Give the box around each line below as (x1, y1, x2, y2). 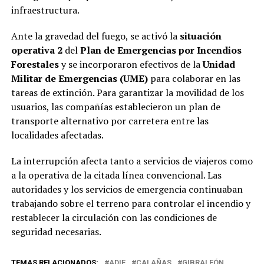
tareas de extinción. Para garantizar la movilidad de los (11, 86, 244, 100)
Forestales (11, 58, 59, 71)
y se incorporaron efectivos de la (58, 58, 203, 71)
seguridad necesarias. (11, 225, 101, 239)
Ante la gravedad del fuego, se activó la (11, 29, 180, 43)
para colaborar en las (147, 72, 240, 85)
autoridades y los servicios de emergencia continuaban (11, 183, 243, 196)
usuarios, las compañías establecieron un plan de (11, 100, 220, 114)
